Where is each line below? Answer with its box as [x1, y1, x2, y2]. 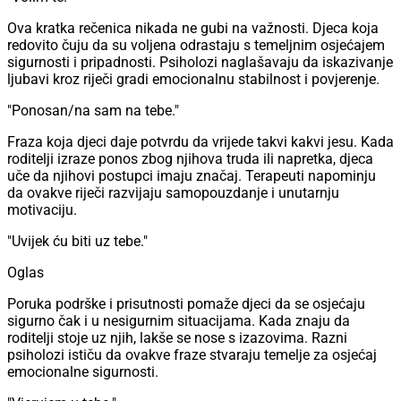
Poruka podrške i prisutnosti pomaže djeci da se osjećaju [7, 295, 365, 313]
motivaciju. [7, 201, 77, 219]
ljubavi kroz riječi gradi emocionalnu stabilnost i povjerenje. [7, 71, 380, 89]
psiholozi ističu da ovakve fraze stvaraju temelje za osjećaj [7, 346, 377, 364]
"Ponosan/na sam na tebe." [7, 102, 179, 120]
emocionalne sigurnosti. [7, 363, 158, 381]
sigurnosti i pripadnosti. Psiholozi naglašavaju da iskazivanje [7, 54, 393, 72]
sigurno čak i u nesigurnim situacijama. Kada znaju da [7, 312, 350, 330]
